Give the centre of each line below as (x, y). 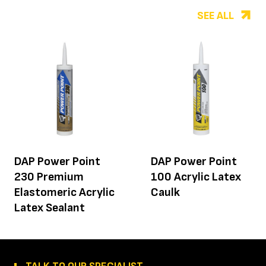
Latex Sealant (50, 208)
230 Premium (49, 177)
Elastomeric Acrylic (64, 193)
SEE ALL (216, 16)
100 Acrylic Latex (196, 177)
